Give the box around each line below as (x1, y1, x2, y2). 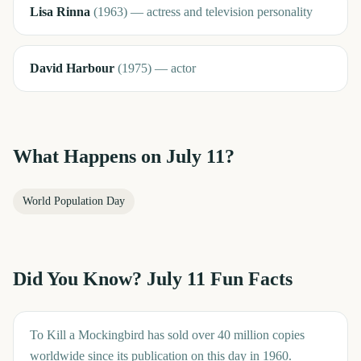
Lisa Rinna (30, 5, 90, 19)
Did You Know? (13, 268, 147, 289)
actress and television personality (147, 5, 313, 19)
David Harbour (30, 61, 114, 75)
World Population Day (23, 195, 125, 207)
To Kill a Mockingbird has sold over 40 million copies (30, 328, 305, 342)
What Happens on (13, 146, 166, 167)
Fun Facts (205, 268, 293, 289)
